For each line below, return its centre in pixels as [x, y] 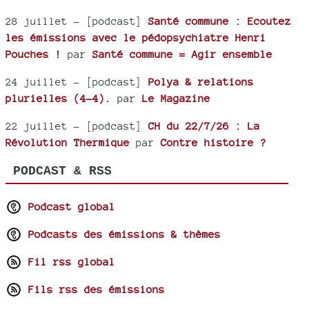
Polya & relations [201, 82]
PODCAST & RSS [62, 171]
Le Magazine [176, 99]
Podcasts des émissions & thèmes [121, 235]
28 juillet [40, 21]
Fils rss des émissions [93, 290]
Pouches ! [33, 54]
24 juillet [40, 82]
